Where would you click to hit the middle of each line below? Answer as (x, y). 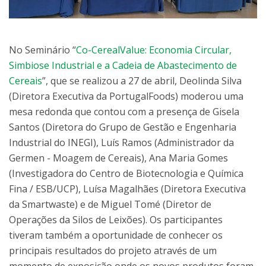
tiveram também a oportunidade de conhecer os (116, 235)
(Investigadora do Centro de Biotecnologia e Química (126, 174)
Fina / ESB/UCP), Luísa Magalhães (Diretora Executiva (127, 189)
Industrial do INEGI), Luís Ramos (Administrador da (121, 143)
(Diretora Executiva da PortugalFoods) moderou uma (126, 96)
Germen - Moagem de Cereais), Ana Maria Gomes (118, 158)
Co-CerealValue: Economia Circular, (154, 50)
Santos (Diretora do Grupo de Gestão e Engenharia (123, 127)
